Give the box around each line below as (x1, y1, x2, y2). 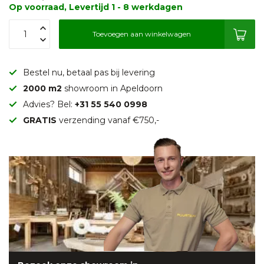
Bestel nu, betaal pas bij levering (23, 67, 155, 78)
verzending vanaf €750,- (57, 114, 159, 126)
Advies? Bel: (23, 98, 75, 110)
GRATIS (23, 114, 57, 126)
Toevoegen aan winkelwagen (93, 29, 191, 38)
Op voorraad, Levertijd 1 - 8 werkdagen (9, 1, 183, 12)
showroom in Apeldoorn (64, 82, 163, 94)
